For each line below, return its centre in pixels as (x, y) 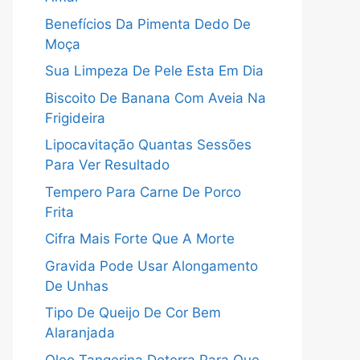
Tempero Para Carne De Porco (143, 192)
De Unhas (77, 286)
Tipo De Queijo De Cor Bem (133, 313)
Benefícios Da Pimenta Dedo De (148, 24)
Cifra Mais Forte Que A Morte (140, 239)
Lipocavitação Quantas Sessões (148, 145)
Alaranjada (80, 333)
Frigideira (75, 118)
